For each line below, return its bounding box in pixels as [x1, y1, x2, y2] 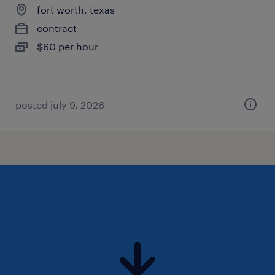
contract [37, 22, 77, 34]
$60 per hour [37, 41, 98, 52]
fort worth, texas [37, 4, 115, 15]
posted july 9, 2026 [15, 99, 104, 110]
